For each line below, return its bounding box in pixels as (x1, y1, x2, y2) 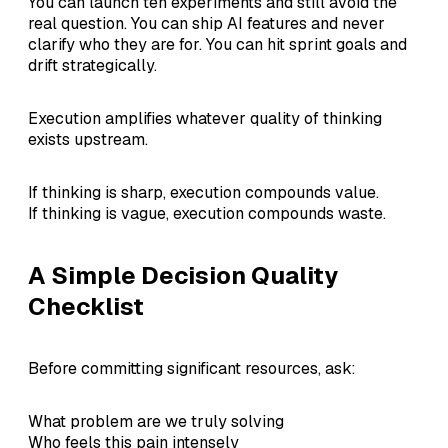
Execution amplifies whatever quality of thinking (28, 108, 382, 130)
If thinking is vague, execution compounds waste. (28, 203, 386, 225)
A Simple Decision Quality (28, 260, 338, 292)
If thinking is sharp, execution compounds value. (28, 182, 379, 204)
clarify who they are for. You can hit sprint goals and (28, 34, 407, 56)
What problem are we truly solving (28, 411, 284, 433)
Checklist (28, 291, 144, 323)
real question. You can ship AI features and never (28, 13, 385, 35)
